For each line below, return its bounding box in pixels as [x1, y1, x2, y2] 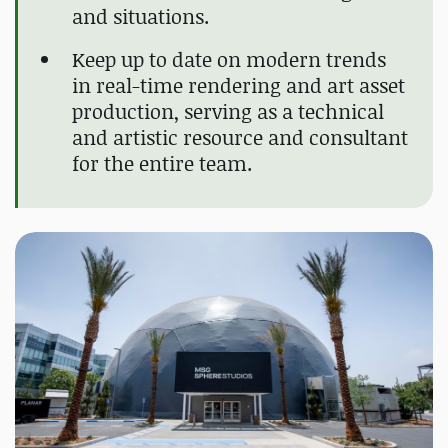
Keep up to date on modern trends [72, 46, 386, 74]
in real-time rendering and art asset [72, 72, 405, 100]
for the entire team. [72, 150, 252, 178]
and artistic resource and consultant [72, 124, 408, 152]
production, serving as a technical [72, 98, 384, 126]
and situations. [72, 3, 209, 31]
